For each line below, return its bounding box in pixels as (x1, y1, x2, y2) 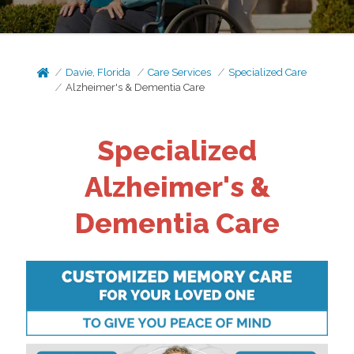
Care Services (148, 66, 212, 78)
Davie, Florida (66, 66, 131, 78)
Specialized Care (228, 66, 307, 78)
